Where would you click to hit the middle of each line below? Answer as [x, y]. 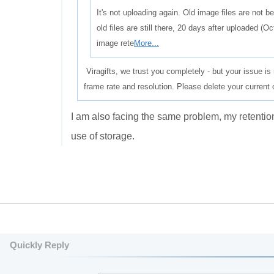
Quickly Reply [39, 245]
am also [93, 117]
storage [116, 136]
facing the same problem [166, 117]
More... [146, 43]
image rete [115, 43]
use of [84, 136]
